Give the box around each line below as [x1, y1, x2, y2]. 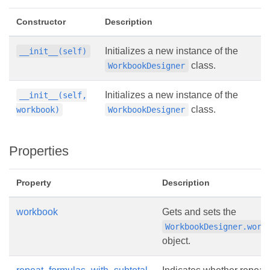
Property [16, 178, 51, 188]
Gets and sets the [162, 207, 236, 218]
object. [162, 236, 190, 246]
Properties [9, 143, 69, 159]
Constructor [16, 17, 66, 27]
